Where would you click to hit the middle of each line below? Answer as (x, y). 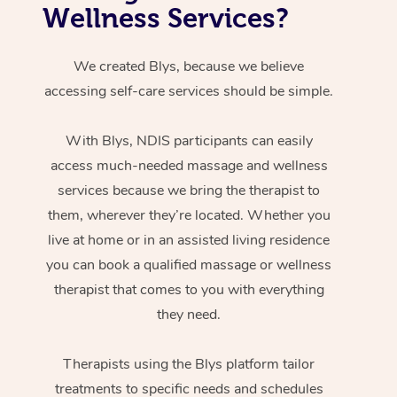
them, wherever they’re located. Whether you (189, 215)
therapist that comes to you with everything (189, 289)
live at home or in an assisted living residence (189, 240)
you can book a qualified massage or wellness (189, 265)
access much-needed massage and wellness (189, 165)
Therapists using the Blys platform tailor (189, 364)
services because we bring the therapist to (189, 190)
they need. (189, 314)
